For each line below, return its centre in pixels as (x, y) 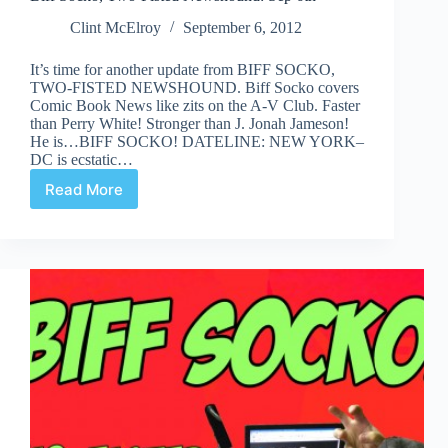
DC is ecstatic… (81, 160)
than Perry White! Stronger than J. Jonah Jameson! (189, 124)
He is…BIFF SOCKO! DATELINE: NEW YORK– (197, 142)
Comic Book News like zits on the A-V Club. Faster (195, 106)
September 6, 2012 (242, 28)
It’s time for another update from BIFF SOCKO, (182, 70)
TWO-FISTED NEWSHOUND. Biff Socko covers (194, 88)
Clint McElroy (115, 28)
